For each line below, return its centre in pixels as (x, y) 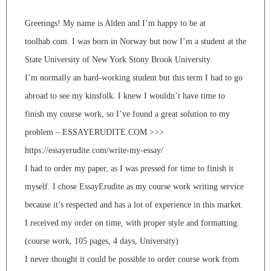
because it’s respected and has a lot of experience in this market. (134, 204)
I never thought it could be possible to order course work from (132, 259)
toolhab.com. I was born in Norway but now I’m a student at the (135, 41)
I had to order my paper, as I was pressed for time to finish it (129, 168)
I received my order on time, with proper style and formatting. (132, 223)
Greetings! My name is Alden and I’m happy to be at (115, 23)
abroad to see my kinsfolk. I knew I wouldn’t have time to (125, 96)
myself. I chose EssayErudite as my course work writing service (134, 186)
